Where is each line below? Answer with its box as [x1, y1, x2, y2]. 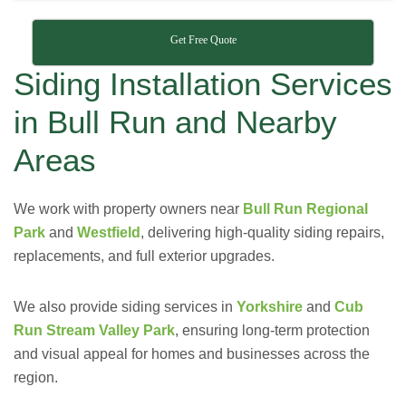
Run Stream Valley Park [14, 323, 175, 338]
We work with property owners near [14, 201, 243, 217]
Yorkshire [237, 299, 303, 314]
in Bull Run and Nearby [14, 104, 337, 140]
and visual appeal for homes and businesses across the [14, 346, 370, 362]
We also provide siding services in [14, 299, 237, 314]
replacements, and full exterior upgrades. [14, 248, 275, 264]
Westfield [77, 225, 140, 240]
